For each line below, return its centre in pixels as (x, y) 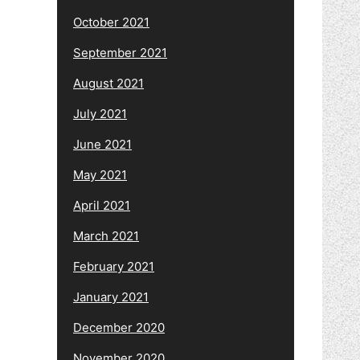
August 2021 (108, 83)
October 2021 (111, 22)
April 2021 (102, 205)
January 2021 (111, 297)
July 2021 (100, 113)
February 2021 (114, 266)
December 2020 (119, 327)
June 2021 (102, 144)
